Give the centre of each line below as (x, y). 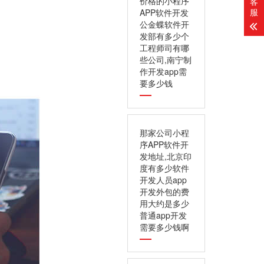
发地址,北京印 (166, 156)
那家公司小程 (164, 133)
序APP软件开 (164, 144)
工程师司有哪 (164, 48)
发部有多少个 (164, 36)
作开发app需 (163, 71)
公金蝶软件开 (164, 24)
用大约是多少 (164, 203)
